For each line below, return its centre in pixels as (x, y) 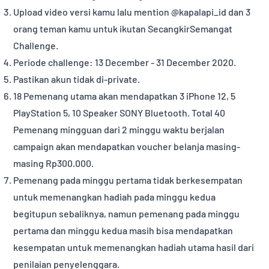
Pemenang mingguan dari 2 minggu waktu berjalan (119, 130)
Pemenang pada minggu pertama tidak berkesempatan (128, 180)
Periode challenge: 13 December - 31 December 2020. (125, 62)
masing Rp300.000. (54, 163)
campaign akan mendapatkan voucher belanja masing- (127, 147)
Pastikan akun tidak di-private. (77, 79)
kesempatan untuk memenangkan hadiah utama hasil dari (134, 247)
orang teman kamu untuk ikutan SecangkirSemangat (123, 29)
